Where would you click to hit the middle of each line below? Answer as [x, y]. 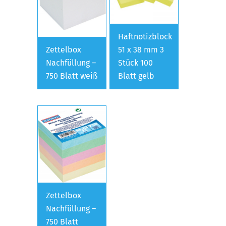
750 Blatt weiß [72, 76]
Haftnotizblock [145, 36]
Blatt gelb [136, 76]
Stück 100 [136, 63]
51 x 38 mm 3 [141, 49]
